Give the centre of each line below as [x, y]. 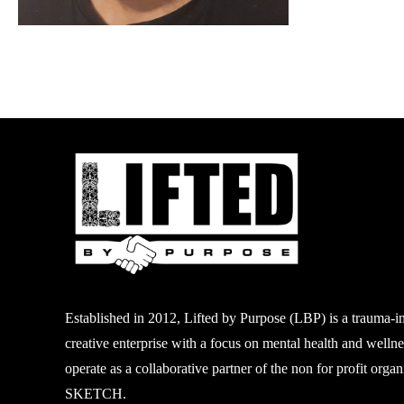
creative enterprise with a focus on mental [184, 344]
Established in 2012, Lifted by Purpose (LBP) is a [208, 318]
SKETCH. [95, 394]
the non [293, 369]
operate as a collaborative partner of [167, 369]
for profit [341, 369]
